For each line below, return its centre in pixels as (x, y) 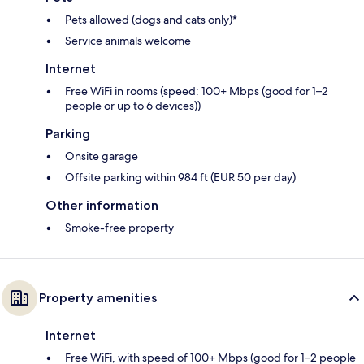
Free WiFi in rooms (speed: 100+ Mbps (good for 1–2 (197, 91)
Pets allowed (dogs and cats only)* (151, 20)
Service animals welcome (128, 41)
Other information (102, 206)
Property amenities (98, 298)
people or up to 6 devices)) (133, 106)
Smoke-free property (119, 228)
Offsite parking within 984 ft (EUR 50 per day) (180, 178)
